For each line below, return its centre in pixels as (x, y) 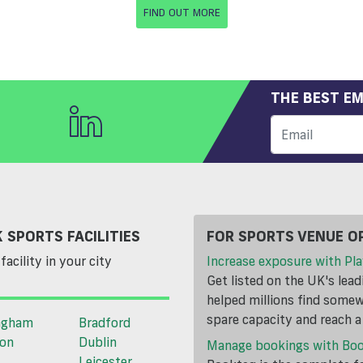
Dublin (97, 342)
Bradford (104, 323)
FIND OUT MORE (181, 12)
